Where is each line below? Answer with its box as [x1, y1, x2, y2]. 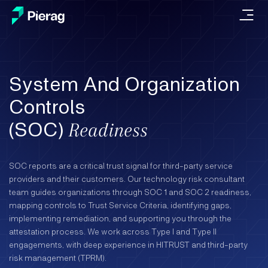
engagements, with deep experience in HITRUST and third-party [9, 239, 248, 249]
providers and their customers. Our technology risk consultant [9, 173, 245, 184]
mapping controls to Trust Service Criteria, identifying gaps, [9, 200, 232, 210]
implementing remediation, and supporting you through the [9, 213, 232, 223]
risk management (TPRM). [9, 252, 106, 263]
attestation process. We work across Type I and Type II [9, 226, 217, 236]
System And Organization [9, 71, 240, 95]
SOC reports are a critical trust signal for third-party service [9, 160, 233, 170]
